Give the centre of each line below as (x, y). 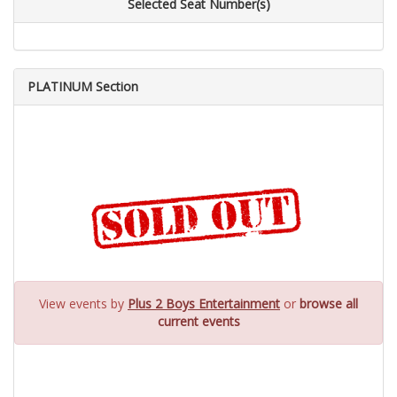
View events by (83, 304)
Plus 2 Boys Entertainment (204, 304)
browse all (329, 304)
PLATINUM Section (83, 86)
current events (198, 321)
